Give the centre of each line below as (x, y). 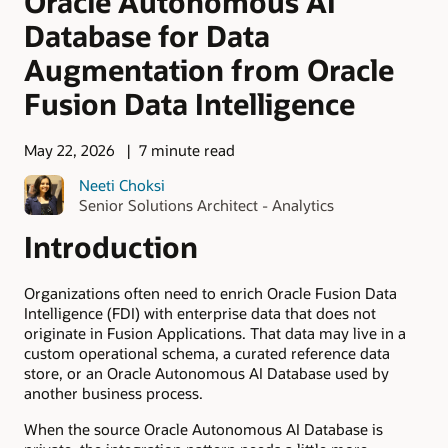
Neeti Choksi (121, 184)
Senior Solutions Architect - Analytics (206, 204)
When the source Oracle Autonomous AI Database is (203, 429)
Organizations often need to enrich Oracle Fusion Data (210, 292)
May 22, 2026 (69, 150)
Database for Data (147, 35)
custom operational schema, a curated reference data (207, 352)
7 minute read (186, 150)
